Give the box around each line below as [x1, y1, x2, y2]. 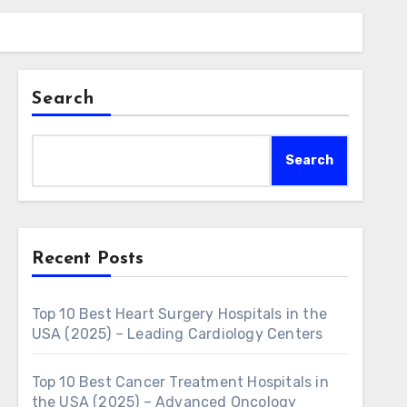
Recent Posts [31, 250, 144, 268]
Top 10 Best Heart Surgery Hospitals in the [31, 305, 328, 323]
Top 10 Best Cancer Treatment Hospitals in [31, 373, 329, 391]
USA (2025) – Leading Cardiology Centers [31, 325, 323, 342]
